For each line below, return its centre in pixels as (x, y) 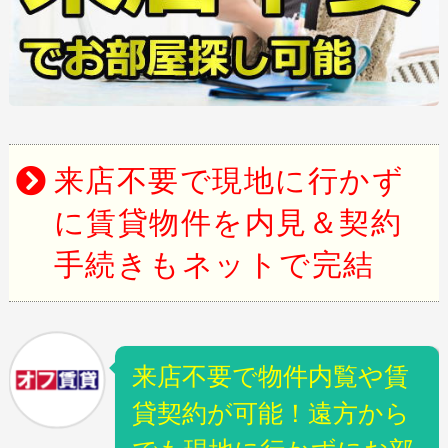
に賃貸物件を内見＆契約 (228, 223)
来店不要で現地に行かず (229, 181)
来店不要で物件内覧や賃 (270, 376)
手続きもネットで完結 (214, 265)
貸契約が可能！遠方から (270, 413)
